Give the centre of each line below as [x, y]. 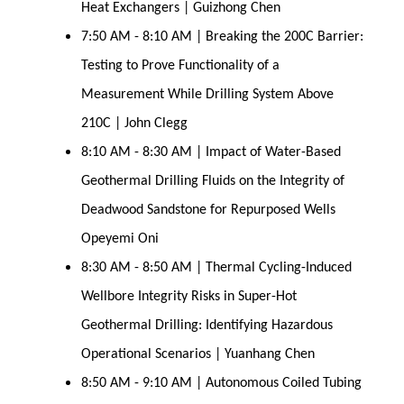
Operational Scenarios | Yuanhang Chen [198, 355]
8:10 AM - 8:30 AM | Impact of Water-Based [211, 153]
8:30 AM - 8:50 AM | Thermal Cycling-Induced [217, 268]
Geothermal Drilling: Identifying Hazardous [207, 326]
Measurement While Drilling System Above [208, 95]
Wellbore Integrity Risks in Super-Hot [189, 297]
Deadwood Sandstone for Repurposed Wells [221, 211]
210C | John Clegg [135, 124]
